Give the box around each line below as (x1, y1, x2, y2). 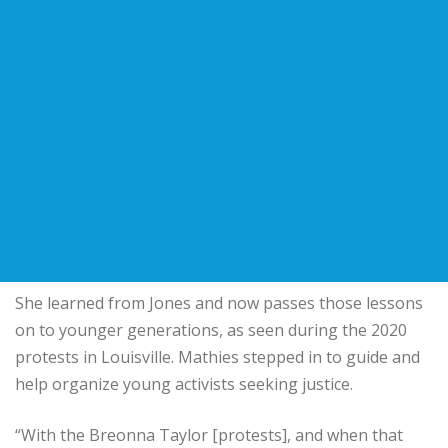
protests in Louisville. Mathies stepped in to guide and (15, 345, 420, 368)
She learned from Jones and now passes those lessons (15, 291, 423, 314)
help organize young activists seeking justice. (15, 372, 353, 395)
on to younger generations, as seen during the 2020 (15, 318, 407, 341)
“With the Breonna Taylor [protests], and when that (15, 423, 403, 446)
